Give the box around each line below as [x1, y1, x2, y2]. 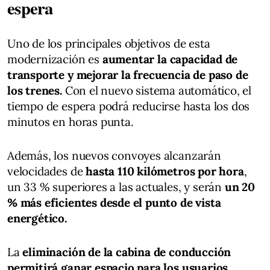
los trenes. [7, 83, 62, 98]
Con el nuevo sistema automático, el [61, 83, 252, 98]
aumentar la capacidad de [102, 52, 238, 66]
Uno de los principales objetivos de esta [7, 36, 210, 51]
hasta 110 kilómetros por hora [86, 164, 244, 178]
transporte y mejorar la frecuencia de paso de [7, 67, 248, 82]
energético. [7, 211, 67, 225]
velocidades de [7, 164, 86, 178]
